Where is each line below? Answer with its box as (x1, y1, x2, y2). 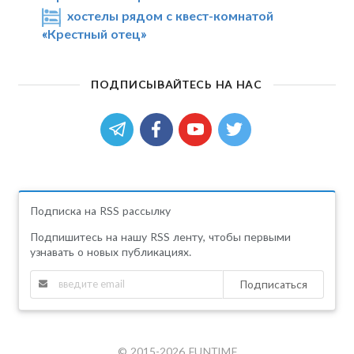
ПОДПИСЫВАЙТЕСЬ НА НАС (91, 77, 262, 91)
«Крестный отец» (41, 25, 146, 41)
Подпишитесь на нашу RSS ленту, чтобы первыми (29, 229, 291, 243)
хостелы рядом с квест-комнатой (67, 7, 274, 23)
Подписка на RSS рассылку (29, 203, 171, 217)
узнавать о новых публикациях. (29, 244, 191, 258)
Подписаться (239, 277, 308, 291)
